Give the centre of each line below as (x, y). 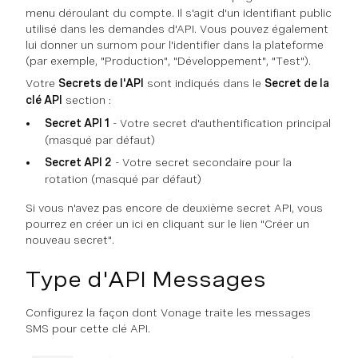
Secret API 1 (77, 123)
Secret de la (297, 83)
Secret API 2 (78, 162)
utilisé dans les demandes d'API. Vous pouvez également (177, 28)
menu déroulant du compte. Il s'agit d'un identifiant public (179, 12)
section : (87, 99)
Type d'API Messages (146, 279)
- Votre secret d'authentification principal (220, 123)
